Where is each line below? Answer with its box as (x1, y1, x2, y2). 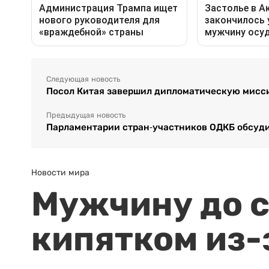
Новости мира (31, 167, 89, 177)
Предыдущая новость (46, 110, 125, 119)
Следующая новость (46, 74, 120, 83)
